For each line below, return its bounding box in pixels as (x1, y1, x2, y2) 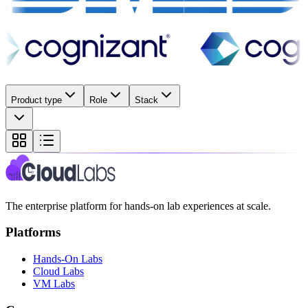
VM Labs (33, 278, 75, 290)
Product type (11, 94, 62, 105)
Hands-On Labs (33, 253, 102, 265)
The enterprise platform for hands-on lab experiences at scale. (5, 199, 271, 212)
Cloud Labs (33, 265, 84, 278)
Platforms (5, 225, 60, 240)
